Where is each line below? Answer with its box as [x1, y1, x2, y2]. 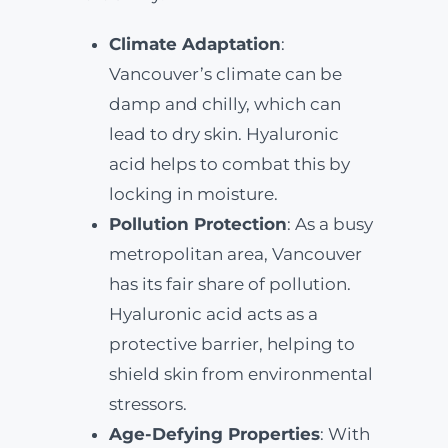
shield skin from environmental [108, 364, 373, 384]
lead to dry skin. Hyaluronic [108, 124, 339, 144]
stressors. [108, 394, 187, 414]
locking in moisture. [108, 184, 278, 204]
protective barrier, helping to [108, 334, 355, 354]
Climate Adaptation [108, 34, 281, 54]
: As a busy [286, 214, 373, 234]
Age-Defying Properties [108, 424, 320, 444]
